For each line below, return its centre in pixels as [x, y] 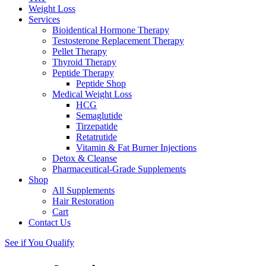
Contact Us [50, 223]
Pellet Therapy [80, 52]
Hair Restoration [83, 201]
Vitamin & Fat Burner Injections [136, 148]
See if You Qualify [39, 243]
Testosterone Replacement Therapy [118, 41]
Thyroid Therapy [84, 62]
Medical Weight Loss [92, 94]
